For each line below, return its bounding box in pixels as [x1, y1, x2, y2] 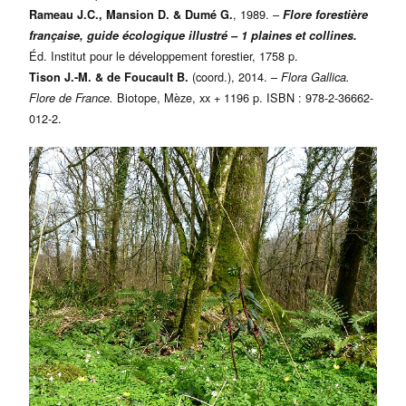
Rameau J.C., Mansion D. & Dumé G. [29, 6, 233, 23]
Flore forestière [283, 6, 368, 23]
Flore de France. [29, 90, 113, 106]
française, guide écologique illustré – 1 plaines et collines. [29, 27, 357, 43]
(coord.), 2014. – [188, 68, 281, 85]
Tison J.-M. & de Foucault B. [29, 69, 188, 85]
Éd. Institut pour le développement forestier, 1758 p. [29, 47, 298, 64]
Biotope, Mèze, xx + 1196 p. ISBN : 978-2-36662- [113, 89, 373, 106]
